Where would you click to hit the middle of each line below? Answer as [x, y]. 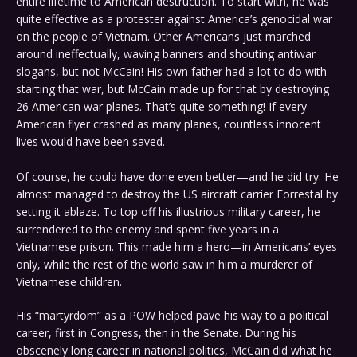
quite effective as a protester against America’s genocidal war [174, 19]
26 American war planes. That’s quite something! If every [161, 107]
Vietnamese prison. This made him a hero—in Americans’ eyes [177, 247]
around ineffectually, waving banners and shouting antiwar [166, 54]
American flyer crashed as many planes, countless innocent [169, 124]
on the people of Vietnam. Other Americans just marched [163, 37]
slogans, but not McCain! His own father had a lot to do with [171, 72]
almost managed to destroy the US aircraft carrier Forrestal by [177, 194]
